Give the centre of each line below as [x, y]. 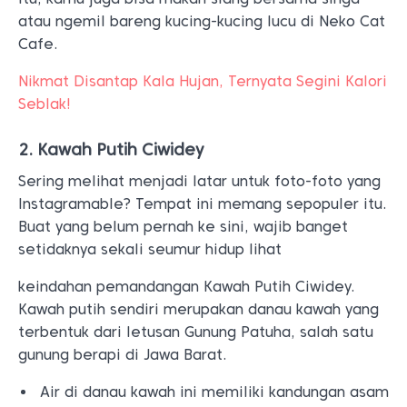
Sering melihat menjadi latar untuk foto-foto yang [199, 181]
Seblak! [45, 104]
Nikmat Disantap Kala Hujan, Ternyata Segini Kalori [203, 81]
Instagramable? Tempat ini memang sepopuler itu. [203, 204]
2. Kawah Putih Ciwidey [111, 149]
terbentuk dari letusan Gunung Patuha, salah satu [196, 332]
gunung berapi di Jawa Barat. [123, 355]
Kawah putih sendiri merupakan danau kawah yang [199, 309]
